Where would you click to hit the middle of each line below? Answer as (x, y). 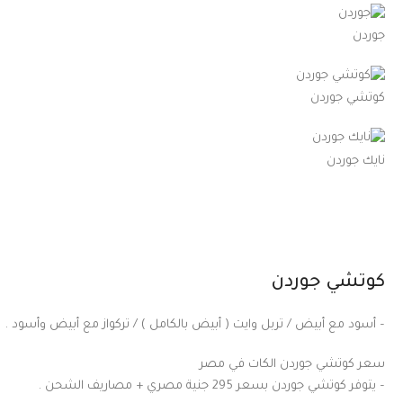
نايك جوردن (356, 161)
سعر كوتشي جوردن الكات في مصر (292, 364)
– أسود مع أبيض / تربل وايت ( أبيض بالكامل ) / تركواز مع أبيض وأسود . (195, 325)
